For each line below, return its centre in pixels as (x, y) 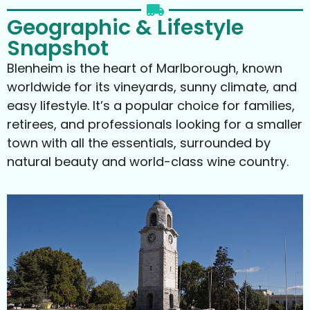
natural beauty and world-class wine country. (148, 161)
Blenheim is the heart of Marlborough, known (145, 68)
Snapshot (58, 48)
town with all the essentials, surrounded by (139, 143)
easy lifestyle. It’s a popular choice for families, (151, 105)
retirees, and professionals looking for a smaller (155, 124)
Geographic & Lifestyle (125, 27)
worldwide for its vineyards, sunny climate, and (152, 86)
